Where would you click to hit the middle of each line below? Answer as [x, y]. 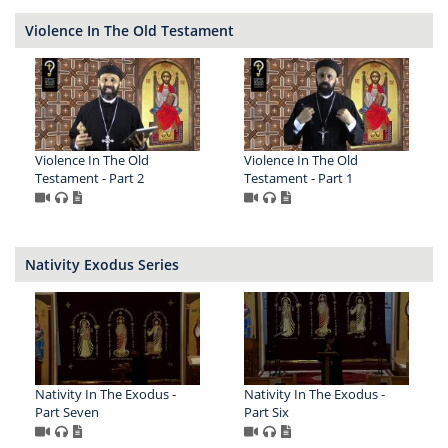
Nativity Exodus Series [102, 265]
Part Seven [67, 411]
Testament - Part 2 [89, 178]
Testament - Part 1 [298, 178]
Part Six [266, 411]
